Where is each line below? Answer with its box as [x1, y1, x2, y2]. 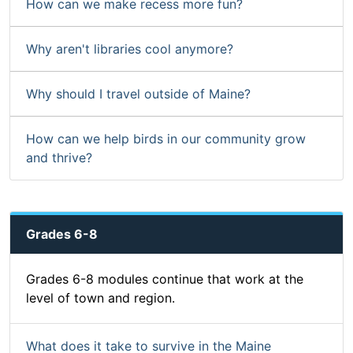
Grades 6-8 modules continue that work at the [26, 271, 303, 288]
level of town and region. [26, 290, 175, 307]
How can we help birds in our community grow [26, 131, 306, 147]
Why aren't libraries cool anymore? [26, 41, 233, 58]
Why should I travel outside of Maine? [26, 86, 251, 102]
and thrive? [26, 150, 92, 166]
